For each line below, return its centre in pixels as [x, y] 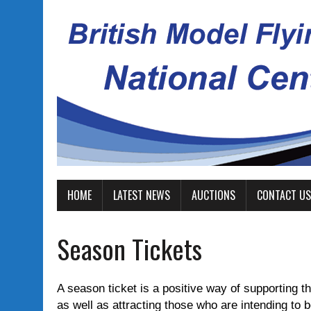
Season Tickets [129, 249]
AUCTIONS [213, 195]
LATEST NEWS [142, 195]
